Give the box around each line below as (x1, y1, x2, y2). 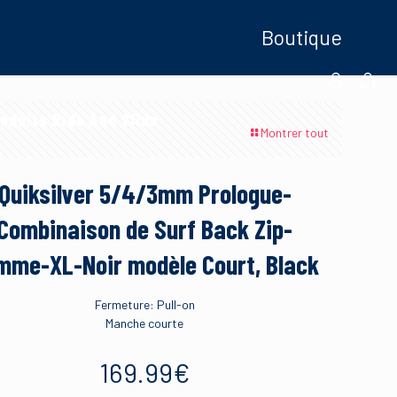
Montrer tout (261, 125, 329, 140)
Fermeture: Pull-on (94, 297, 195, 312)
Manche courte (105, 315, 183, 331)
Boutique (261, 25, 342, 50)
